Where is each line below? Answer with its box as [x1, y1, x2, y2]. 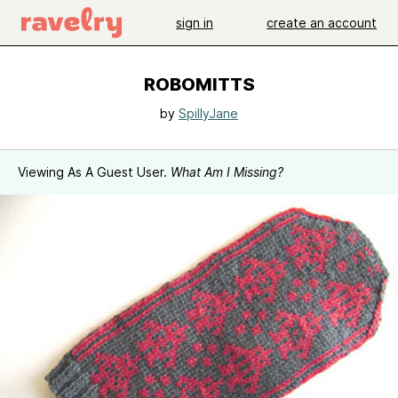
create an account [267, 14, 377, 30]
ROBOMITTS [143, 74, 255, 95]
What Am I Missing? [171, 164, 283, 179]
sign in [176, 14, 213, 30]
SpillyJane [179, 106, 238, 121]
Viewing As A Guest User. [18, 164, 171, 179]
